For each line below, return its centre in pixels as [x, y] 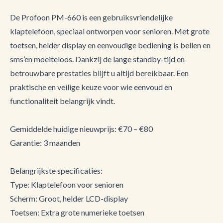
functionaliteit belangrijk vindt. [62, 101]
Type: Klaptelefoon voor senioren [67, 184]
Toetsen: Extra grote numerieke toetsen [77, 212]
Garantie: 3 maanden [45, 143]
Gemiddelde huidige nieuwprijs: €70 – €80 [81, 129]
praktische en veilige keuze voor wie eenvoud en [91, 87]
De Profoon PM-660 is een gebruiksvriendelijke [91, 17]
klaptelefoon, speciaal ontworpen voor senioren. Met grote [110, 31]
